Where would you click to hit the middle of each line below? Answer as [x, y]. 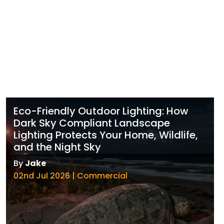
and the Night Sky [57, 147]
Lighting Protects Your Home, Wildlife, [106, 135]
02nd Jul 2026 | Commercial [70, 176]
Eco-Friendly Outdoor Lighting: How [101, 111]
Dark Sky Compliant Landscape [92, 123]
